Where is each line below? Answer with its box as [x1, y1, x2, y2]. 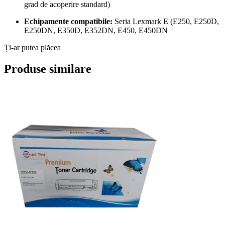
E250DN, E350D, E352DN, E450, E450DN [24, 26, 168, 35]
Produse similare [4, 62, 91, 76]
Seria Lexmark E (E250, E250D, [113, 17, 219, 26]
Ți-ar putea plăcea [4, 43, 61, 52]
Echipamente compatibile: [24, 17, 113, 26]
